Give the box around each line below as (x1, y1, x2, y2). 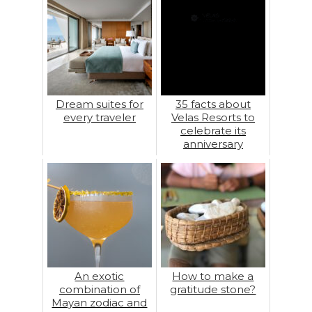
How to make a (172, 270, 254, 283)
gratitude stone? (170, 283, 256, 296)
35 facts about (175, 97, 251, 111)
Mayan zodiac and (52, 296, 148, 309)
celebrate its (180, 124, 246, 137)
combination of (58, 283, 140, 296)
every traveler (63, 111, 136, 124)
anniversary (182, 137, 243, 150)
